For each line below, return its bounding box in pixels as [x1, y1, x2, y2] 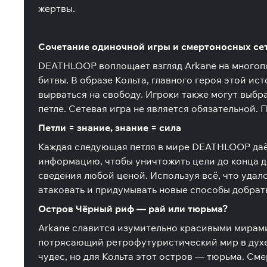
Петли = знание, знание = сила [38, 122, 181, 133]
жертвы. [38, 2, 75, 14]
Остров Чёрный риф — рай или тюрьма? [38, 203, 228, 215]
